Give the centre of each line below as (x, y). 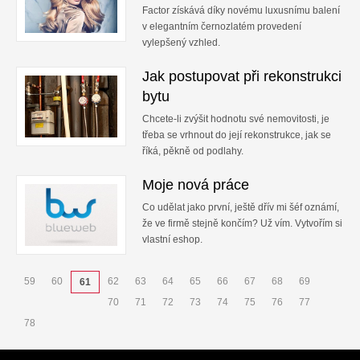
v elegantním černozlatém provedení (222, 27)
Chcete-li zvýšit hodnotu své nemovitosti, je (236, 119)
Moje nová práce (196, 185)
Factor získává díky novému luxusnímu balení (241, 10)
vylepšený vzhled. (181, 43)
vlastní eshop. (172, 239)
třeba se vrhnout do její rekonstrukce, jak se (237, 135)
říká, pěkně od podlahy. (193, 151)
